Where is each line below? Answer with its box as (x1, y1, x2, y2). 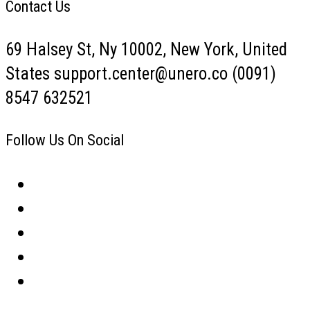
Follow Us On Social (6, 131, 124, 149)
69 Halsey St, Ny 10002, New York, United (6, 39, 287, 60)
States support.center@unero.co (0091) (6, 64, 276, 84)
